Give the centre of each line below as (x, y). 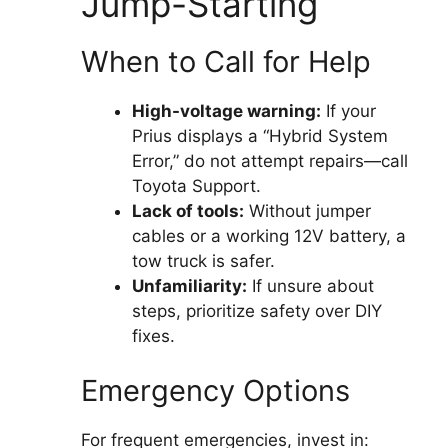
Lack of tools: (188, 210)
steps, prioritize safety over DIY (257, 310)
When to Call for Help (226, 61)
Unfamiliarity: (189, 285)
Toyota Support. (196, 185)
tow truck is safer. (203, 260)
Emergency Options (215, 391)
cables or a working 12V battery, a (269, 235)
